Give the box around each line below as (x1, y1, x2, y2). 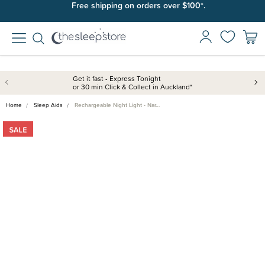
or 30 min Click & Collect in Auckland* (73, 81, 192, 92)
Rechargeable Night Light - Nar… (75, 101, 160, 109)
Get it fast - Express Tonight (73, 73, 161, 84)
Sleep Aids (34, 101, 63, 109)
